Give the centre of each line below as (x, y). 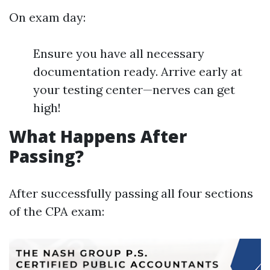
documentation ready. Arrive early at (138, 71)
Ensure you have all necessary (119, 53)
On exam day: (47, 17)
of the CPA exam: (57, 211)
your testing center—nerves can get (134, 89)
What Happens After (98, 136)
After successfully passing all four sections (131, 193)
